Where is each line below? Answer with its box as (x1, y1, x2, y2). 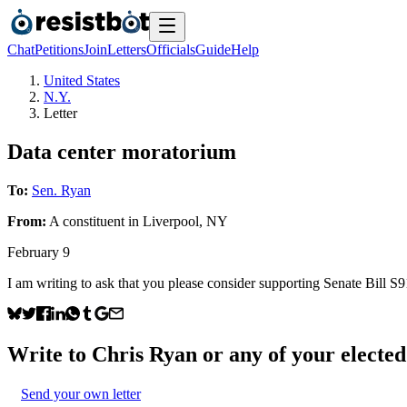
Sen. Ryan (32, 182, 91, 198)
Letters (107, 42, 146, 57)
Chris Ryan (92, 342, 197, 366)
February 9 (7, 243, 70, 260)
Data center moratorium (7, 139, 236, 164)
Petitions (35, 42, 84, 57)
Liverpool (143, 213, 199, 229)
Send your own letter (21, 385, 141, 402)
